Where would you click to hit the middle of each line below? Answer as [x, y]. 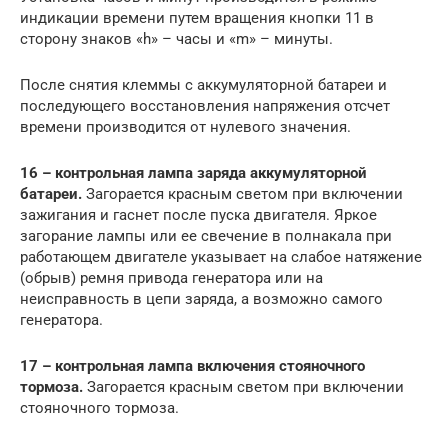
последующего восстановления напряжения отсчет [205, 106]
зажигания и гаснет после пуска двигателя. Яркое [198, 215]
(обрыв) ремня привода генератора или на [171, 278]
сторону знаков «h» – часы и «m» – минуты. [176, 39]
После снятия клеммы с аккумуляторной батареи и [203, 85]
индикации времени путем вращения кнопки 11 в [197, 18]
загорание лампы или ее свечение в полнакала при [206, 236]
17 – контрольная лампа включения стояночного [192, 366]
